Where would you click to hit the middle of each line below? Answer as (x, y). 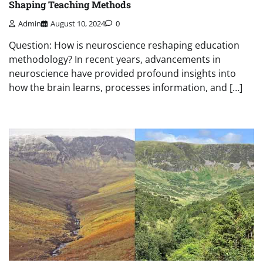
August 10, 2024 (78, 24)
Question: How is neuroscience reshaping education (124, 45)
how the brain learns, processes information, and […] (126, 88)
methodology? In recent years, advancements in (115, 60)
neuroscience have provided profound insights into (122, 74)
